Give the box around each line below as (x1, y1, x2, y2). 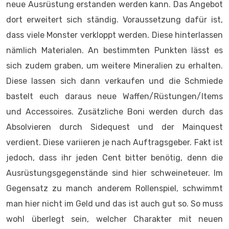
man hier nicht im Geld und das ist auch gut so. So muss (6, 199, 223, 209)
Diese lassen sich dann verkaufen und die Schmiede (6, 76, 223, 86)
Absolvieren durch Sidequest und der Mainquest (6, 122, 223, 132)
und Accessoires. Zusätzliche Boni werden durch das (6, 107, 223, 117)
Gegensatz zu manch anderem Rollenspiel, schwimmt (6, 184, 223, 193)
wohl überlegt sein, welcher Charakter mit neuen (6, 214, 223, 224)
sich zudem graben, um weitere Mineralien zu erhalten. (6, 61, 223, 71)
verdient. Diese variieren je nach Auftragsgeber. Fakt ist (6, 138, 223, 147)
